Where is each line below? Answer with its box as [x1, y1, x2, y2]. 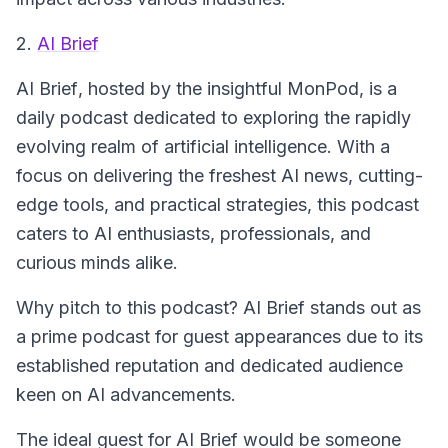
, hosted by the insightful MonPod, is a [78, 78, 397, 99]
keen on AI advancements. [16, 384, 236, 405]
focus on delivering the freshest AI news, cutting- [16, 165, 423, 186]
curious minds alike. [16, 252, 178, 273]
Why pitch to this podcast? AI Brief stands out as [16, 297, 421, 318]
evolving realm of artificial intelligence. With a [16, 136, 390, 157]
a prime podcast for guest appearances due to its [16, 326, 423, 347]
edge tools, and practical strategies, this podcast [16, 194, 419, 215]
